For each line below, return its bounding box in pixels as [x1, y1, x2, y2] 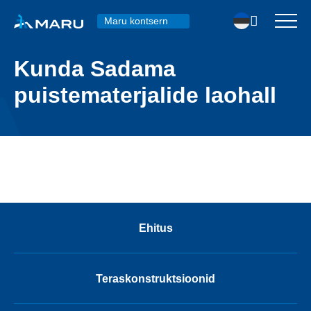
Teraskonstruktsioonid [96, 272, 215, 285]
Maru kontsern [104, 15, 168, 26]
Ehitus [138, 221, 173, 234]
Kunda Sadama [14, 56, 176, 81]
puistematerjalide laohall [14, 83, 276, 108]
